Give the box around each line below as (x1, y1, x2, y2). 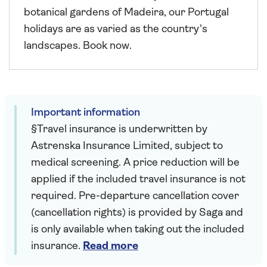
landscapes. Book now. (24, 41, 132, 52)
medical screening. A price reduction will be (31, 157, 240, 169)
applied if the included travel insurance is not (31, 174, 246, 186)
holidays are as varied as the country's (24, 24, 207, 36)
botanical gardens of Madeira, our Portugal (24, 7, 229, 19)
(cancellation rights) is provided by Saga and (31, 207, 243, 219)
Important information (31, 107, 140, 119)
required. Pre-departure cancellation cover (31, 191, 239, 203)
